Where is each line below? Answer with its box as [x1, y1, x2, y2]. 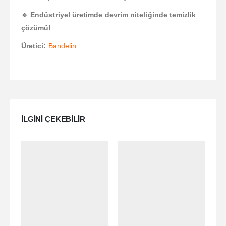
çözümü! [21, 24, 51, 32]
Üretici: [21, 42, 46, 50]
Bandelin [48, 42, 77, 50]
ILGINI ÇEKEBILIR [21, 115, 85, 124]
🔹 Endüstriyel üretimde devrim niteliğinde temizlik [21, 11, 196, 19]
